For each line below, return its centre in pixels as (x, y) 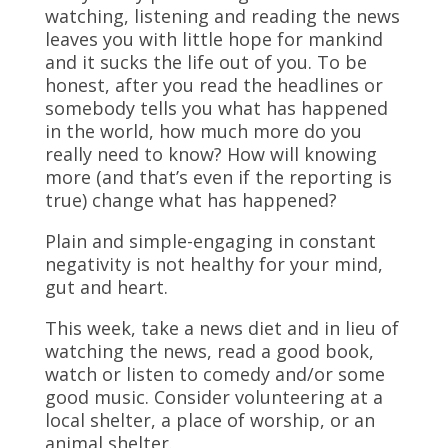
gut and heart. (106, 287)
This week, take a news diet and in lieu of (221, 328)
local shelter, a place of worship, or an (209, 420)
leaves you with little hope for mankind (213, 39)
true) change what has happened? (190, 200)
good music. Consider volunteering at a (213, 397)
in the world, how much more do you (203, 131)
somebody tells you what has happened (216, 108)
